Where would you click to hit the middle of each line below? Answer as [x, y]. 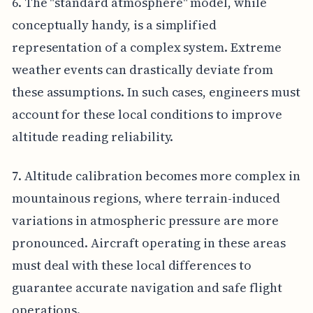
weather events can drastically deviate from [142, 69]
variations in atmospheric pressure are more [145, 220]
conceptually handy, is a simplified [114, 24]
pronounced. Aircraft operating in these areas [148, 242]
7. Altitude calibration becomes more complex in [156, 175]
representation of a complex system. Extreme [146, 47]
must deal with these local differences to [131, 265]
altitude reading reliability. [93, 136]
